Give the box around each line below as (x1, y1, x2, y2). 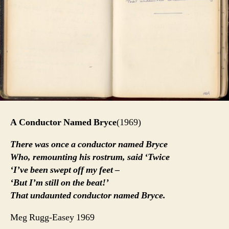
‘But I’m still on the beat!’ (10, 177, 109, 189)
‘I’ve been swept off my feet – (10, 164, 120, 176)
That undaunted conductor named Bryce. (10, 190, 166, 202)
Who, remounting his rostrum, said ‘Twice (10, 151, 170, 164)
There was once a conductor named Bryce (10, 139, 168, 151)
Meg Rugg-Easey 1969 (10, 212, 95, 224)
